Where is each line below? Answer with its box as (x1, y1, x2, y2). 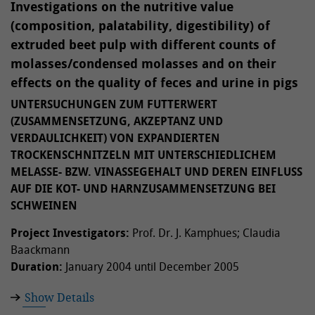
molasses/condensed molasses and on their (11, 55, 276, 72)
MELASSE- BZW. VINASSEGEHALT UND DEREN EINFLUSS (11, 164, 302, 179)
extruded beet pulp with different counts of (11, 36, 276, 53)
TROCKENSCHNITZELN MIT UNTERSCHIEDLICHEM (11, 147, 276, 162)
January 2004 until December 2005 (63, 259, 239, 274)
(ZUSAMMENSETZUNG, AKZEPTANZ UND (11, 113, 223, 129)
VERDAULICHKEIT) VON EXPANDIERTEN (11, 130, 220, 146)
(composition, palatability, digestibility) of (11, 17, 270, 34)
